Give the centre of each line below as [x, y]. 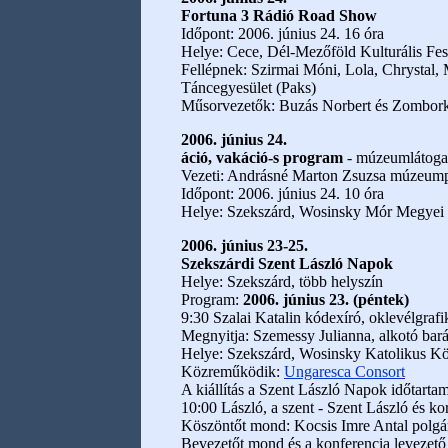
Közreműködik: [232, 371]
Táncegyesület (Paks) [248, 87]
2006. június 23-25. [244, 245]
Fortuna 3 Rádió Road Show [279, 15]
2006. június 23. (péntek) [326, 299]
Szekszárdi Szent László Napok [287, 263]
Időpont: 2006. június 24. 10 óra [282, 193]
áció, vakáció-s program [262, 157]
